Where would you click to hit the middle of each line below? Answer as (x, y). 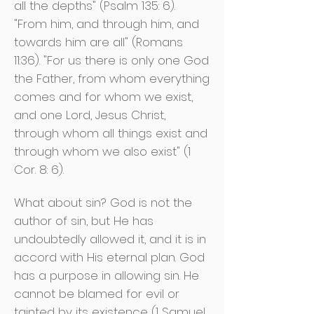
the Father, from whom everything (112, 78)
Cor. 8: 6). (39, 170)
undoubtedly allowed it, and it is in (110, 239)
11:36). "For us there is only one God (111, 60)
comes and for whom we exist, (103, 97)
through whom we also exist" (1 (102, 151)
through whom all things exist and (111, 133)
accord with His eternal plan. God (109, 257)
